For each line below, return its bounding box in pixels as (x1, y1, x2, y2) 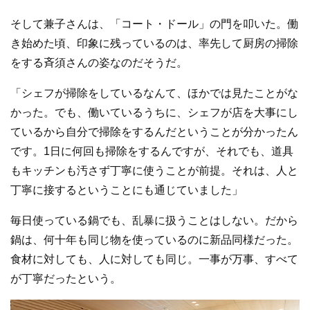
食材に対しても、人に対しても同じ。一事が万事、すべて (10, 253, 298, 265)
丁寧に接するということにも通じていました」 (10, 183, 243, 196)
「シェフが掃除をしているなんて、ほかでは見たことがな (10, 86, 298, 99)
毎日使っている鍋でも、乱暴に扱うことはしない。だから (10, 214, 298, 226)
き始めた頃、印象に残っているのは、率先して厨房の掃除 (10, 37, 298, 49)
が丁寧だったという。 (10, 272, 121, 284)
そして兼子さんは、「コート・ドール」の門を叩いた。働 (10, 17, 298, 30)
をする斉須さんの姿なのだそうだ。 (10, 56, 188, 69)
